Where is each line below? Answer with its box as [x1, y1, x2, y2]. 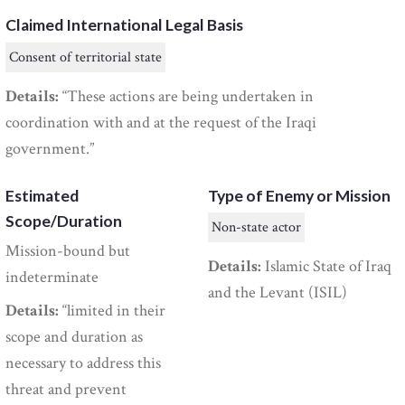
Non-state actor [212, 218, 302, 238]
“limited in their [59, 299, 166, 321]
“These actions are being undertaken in [59, 85, 315, 107]
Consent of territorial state [9, 47, 163, 67]
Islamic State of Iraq [261, 256, 392, 278]
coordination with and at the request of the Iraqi [5, 111, 317, 133]
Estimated [5, 185, 80, 205]
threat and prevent [5, 378, 127, 400]
